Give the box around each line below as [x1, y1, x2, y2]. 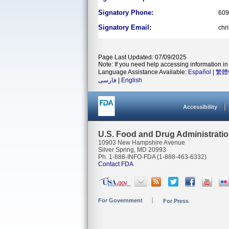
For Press [163, 198, 189, 204]
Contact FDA [98, 161, 133, 168]
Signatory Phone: [98, 9, 153, 16]
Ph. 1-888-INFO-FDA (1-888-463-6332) [98, 153, 207, 161]
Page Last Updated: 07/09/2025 [98, 54, 187, 61]
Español [188, 68, 211, 76]
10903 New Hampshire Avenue [98, 139, 185, 146]
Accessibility [183, 104, 217, 110]
